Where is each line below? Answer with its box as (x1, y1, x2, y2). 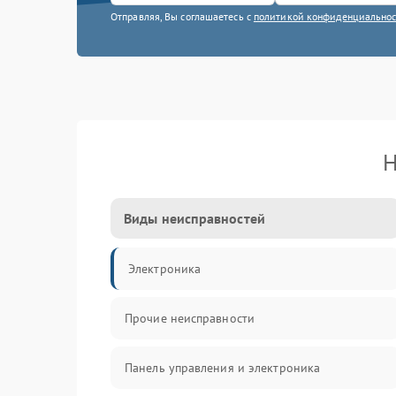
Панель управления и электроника (125, 360, 321, 376)
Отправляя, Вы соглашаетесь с (110, 10, 254, 23)
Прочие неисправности (125, 310, 255, 326)
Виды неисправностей (124, 209, 265, 227)
